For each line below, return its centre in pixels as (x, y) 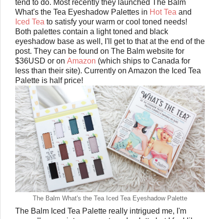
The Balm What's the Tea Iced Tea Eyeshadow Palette (110, 199)
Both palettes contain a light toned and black (92, 32)
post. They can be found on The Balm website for (100, 51)
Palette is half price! (50, 81)
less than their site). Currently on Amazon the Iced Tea (108, 71)
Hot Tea (163, 12)
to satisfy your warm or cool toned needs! (116, 22)
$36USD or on (41, 61)
